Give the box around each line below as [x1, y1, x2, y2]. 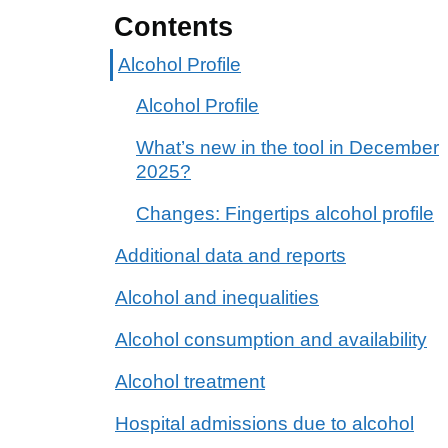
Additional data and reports [115, 244, 346, 266]
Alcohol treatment [115, 370, 265, 392]
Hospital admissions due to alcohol [115, 412, 414, 434]
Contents [114, 11, 233, 42]
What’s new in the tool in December [136, 136, 439, 158]
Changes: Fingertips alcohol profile [136, 202, 434, 224]
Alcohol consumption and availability [115, 328, 427, 350]
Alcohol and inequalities [115, 286, 319, 308]
